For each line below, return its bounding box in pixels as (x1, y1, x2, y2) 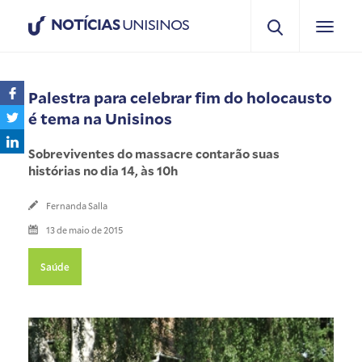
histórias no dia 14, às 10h (28, 162, 178, 179)
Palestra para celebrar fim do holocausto (28, 86, 332, 107)
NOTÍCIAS (51, 15, 120, 34)
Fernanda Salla (46, 199, 107, 212)
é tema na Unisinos (28, 107, 172, 128)
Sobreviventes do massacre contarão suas (28, 145, 280, 162)
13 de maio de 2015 (46, 223, 123, 236)
